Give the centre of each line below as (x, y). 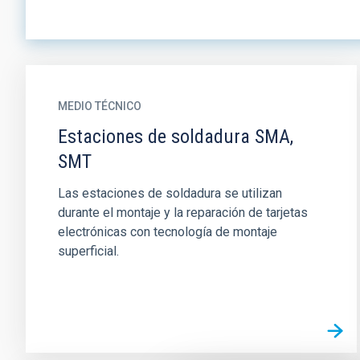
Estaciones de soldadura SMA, (176, 137)
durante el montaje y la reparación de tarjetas (183, 213)
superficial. (88, 251)
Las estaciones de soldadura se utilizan (170, 193)
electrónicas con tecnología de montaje (168, 232)
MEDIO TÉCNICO (100, 106)
